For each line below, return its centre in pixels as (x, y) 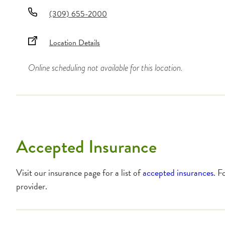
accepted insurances (178, 172)
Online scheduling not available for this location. (105, 67)
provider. (32, 186)
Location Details (75, 42)
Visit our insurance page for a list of (78, 172)
